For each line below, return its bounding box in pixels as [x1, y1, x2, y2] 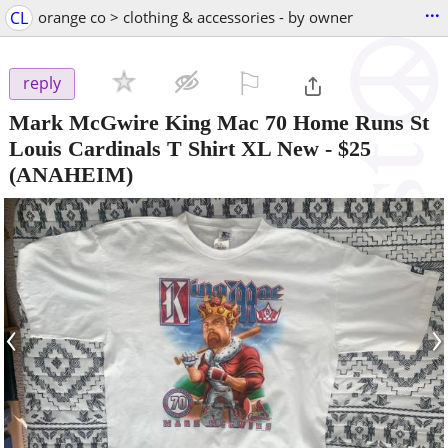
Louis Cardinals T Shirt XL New [9, 135, 319, 161]
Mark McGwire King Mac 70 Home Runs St [9, 109, 429, 135]
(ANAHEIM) [9, 161, 133, 187]
